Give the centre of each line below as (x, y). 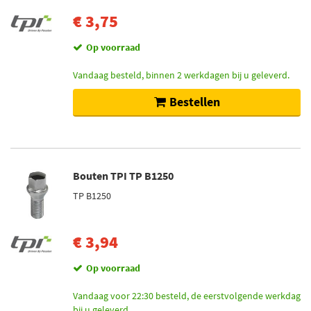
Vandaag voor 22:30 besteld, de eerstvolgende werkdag (187, 296)
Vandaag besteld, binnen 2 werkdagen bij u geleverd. (181, 75)
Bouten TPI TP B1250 (123, 176)
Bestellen (194, 102)
